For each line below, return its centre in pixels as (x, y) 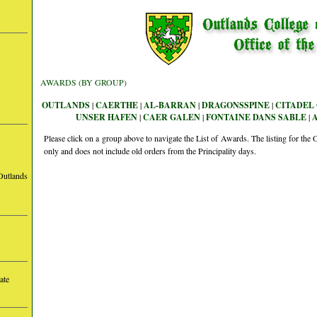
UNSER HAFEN (106, 117)
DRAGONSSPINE (236, 105)
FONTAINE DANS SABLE (256, 117)
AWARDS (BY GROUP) (83, 82)
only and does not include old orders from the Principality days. (150, 151)
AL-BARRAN (170, 105)
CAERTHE (117, 105)
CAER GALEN (172, 117)
